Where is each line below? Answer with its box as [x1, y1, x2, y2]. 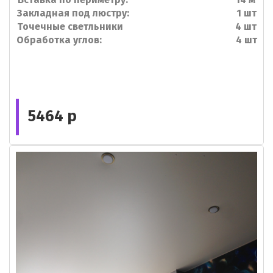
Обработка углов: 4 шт [16, 35, 257, 45]
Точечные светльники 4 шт [16, 21, 257, 32]
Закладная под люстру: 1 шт [16, 8, 257, 18]
